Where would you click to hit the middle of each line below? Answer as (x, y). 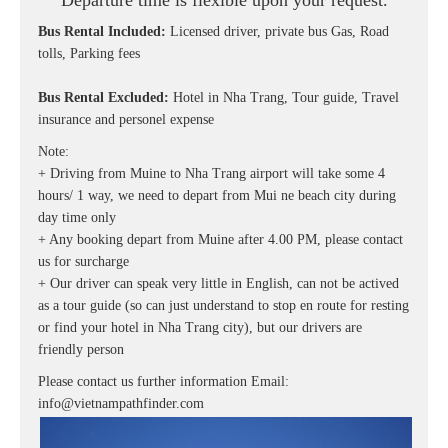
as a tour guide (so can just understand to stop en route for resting (223, 306)
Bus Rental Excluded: (103, 98)
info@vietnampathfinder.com (121, 404)
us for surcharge (83, 262)
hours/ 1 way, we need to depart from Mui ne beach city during (217, 196)
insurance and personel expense (126, 120)
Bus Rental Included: (102, 32)
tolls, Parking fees (89, 54)
